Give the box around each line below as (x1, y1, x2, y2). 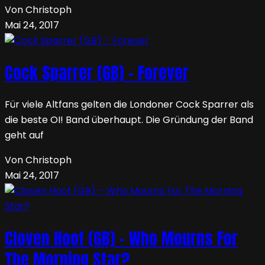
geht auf (5, 128, 44, 143)
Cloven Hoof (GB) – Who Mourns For (5, 226, 238, 251)
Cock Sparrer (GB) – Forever (5, 60, 189, 85)
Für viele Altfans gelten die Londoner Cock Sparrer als (5, 98, 254, 112)
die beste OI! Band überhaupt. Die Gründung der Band (5, 113, 253, 127)
